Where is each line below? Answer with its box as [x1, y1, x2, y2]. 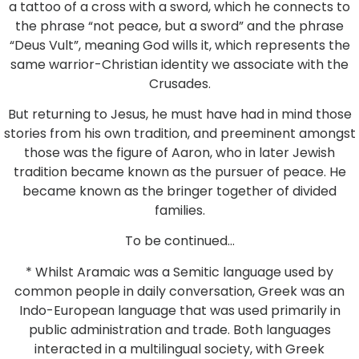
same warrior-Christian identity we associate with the [10, 54, 349, 74]
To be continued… [124, 232, 235, 251]
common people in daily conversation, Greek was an [14, 281, 345, 301]
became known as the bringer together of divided [22, 181, 337, 200]
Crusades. [148, 74, 211, 93]
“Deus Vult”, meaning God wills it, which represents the [9, 35, 350, 54]
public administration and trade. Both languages [28, 320, 331, 339]
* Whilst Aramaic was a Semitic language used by [26, 262, 333, 281]
